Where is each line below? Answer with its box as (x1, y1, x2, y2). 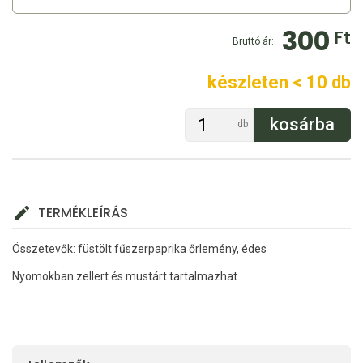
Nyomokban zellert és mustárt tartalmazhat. (12, 270, 240, 284)
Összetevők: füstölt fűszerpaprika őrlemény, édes (12, 242, 267, 256)
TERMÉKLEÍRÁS (38, 203, 128, 223)
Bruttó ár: (232, 36, 274, 48)
